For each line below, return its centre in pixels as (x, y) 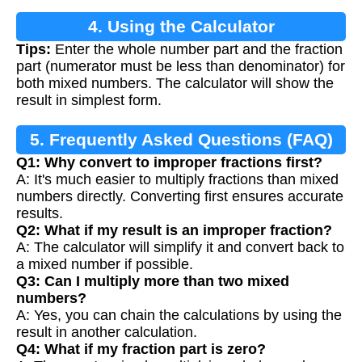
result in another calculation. (107, 332)
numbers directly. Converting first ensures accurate (180, 196)
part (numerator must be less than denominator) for (181, 66)
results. (40, 213)
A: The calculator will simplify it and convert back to (180, 247)
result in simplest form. (89, 100)
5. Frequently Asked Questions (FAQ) (181, 139)
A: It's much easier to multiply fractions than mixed (177, 179)
